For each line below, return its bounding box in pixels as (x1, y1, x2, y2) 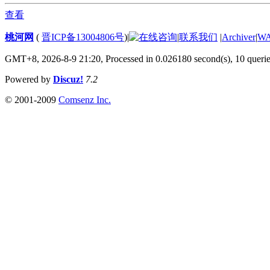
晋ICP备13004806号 (42, 31, 124, 42)
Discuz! (53, 74, 83, 84)
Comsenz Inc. (58, 94, 111, 105)
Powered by (5, 74, 53, 84)
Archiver (222, 31, 256, 42)
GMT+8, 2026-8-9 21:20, (5, 53, 105, 64)
